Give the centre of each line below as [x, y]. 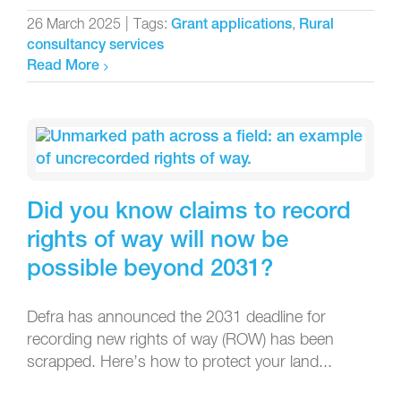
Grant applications [231, 26]
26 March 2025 [74, 25]
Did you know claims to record [189, 213]
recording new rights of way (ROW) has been [180, 340]
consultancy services [95, 46]
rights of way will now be [158, 241]
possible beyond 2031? [150, 270]
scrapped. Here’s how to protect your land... [179, 362]
